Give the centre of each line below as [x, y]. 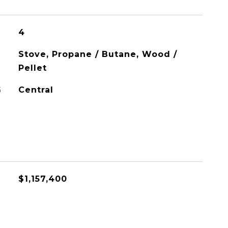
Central [36, 90]
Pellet [32, 68]
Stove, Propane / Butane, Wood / [97, 54]
